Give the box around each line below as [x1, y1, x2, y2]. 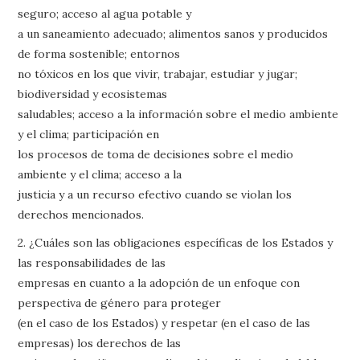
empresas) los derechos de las [18, 335, 182, 350]
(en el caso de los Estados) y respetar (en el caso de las [18, 315, 311, 330]
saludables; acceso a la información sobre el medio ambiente [18, 106, 339, 121]
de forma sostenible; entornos [18, 46, 181, 61]
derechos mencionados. [18, 207, 145, 222]
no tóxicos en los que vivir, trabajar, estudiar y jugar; [18, 66, 298, 81]
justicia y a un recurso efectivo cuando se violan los [18, 186, 292, 202]
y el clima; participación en [18, 126, 160, 141]
